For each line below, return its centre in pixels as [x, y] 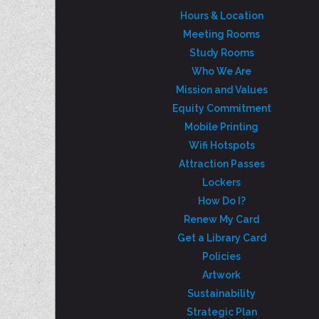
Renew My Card [222, 219]
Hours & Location [221, 16]
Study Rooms [221, 53]
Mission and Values [221, 90]
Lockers [222, 182]
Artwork [222, 275]
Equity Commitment [221, 108]
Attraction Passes [221, 164]
